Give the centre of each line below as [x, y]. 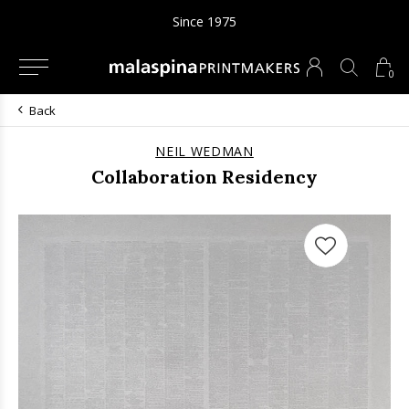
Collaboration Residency [204, 177]
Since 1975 [204, 21]
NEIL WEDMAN [204, 151]
